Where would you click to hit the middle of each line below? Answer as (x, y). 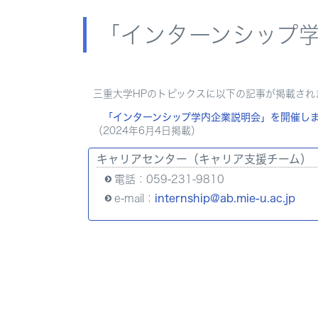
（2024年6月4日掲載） (147, 130)
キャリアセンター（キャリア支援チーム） (204, 159)
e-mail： (134, 198)
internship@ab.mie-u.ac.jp (225, 198)
